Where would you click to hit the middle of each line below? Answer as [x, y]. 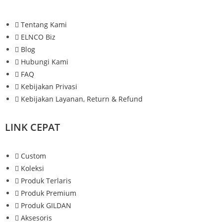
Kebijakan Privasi [49, 87]
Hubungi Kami [45, 62]
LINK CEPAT [32, 127]
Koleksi [32, 168]
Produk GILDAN [46, 206]
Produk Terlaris [46, 181]
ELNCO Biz [38, 37]
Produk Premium [49, 193]
